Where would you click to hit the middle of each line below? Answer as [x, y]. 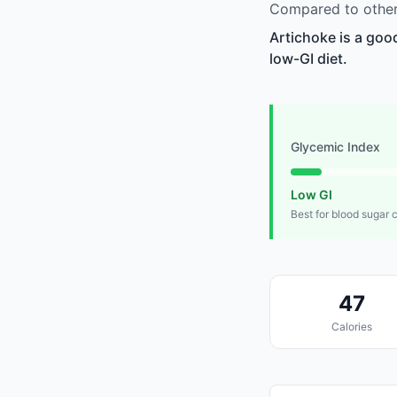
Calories [351, 327]
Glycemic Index [335, 147]
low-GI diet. [308, 59]
